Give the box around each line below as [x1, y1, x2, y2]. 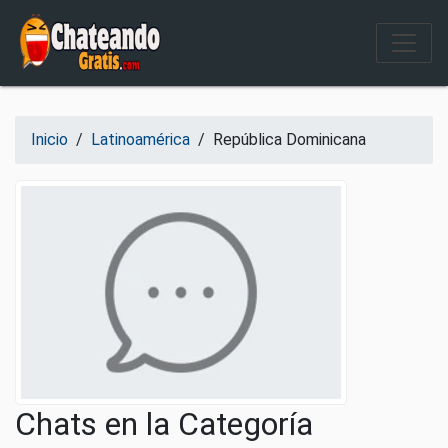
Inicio [31, 130, 68, 149]
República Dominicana [213, 130, 366, 149]
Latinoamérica [91, 130, 190, 149]
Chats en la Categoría [15, 405, 313, 443]
